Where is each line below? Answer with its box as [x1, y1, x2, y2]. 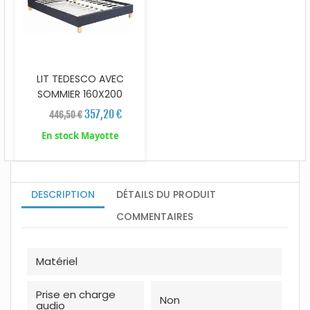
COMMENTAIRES [116, 209, 194, 224]
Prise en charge [35, 286, 116, 302]
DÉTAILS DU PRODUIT [116, 187, 217, 201]
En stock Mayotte [41, 129, 119, 142]
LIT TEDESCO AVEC [36, 71, 124, 86]
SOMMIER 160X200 [37, 86, 122, 101]
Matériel [35, 253, 77, 268]
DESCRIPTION [31, 187, 95, 201]
